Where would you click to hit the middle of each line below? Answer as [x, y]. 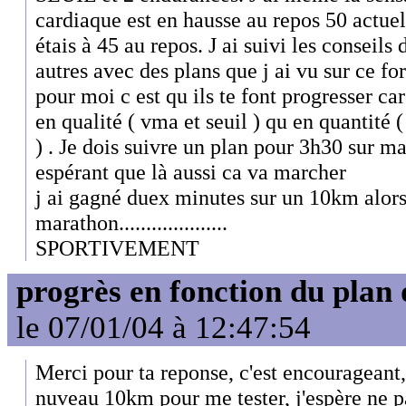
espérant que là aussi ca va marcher [191, 171]
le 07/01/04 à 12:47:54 [164, 328]
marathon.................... [131, 222]
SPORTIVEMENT [117, 247]
